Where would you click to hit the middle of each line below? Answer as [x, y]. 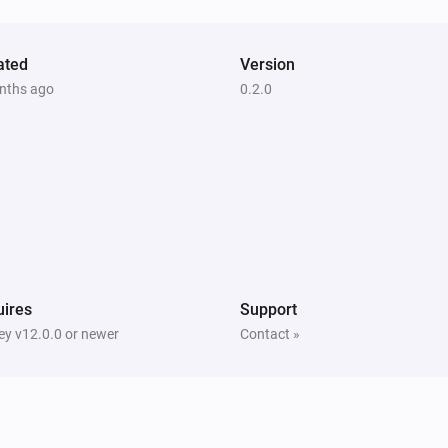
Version [267, 64]
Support [268, 309]
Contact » [270, 333]
